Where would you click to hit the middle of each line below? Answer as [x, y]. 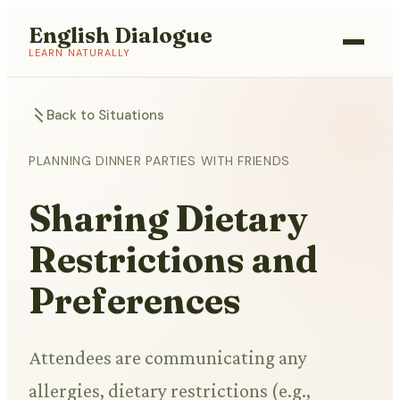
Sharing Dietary [168, 219]
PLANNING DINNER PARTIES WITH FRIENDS [160, 161]
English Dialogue [121, 35]
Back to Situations [105, 115]
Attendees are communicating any [168, 358]
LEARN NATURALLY [80, 53]
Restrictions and [173, 260]
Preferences [135, 301]
